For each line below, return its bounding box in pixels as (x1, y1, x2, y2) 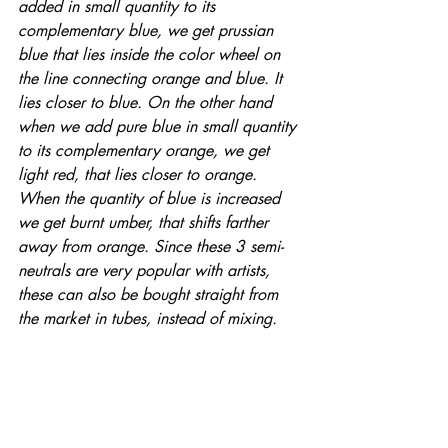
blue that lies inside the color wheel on (18, 44, 285, 66)
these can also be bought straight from (18, 284, 283, 306)
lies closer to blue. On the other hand (18, 92, 277, 114)
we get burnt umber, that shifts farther (18, 212, 273, 234)
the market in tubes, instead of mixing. (18, 308, 277, 330)
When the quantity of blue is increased (18, 188, 285, 210)
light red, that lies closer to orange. (18, 164, 267, 186)
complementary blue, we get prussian (18, 20, 278, 42)
